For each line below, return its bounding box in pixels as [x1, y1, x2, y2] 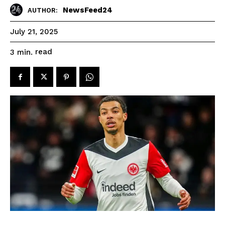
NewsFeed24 [63, 5, 113, 15]
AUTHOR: [28, 6, 58, 14]
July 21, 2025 [10, 27, 58, 37]
